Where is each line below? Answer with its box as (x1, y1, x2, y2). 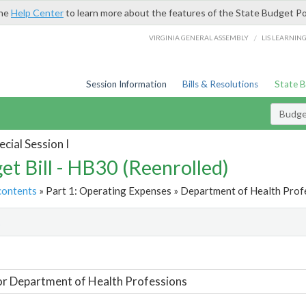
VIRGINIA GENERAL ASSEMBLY (149, 33, 249, 42)
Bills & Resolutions (182, 79, 259, 89)
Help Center (11, 7, 64, 18)
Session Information (85, 79, 167, 89)
